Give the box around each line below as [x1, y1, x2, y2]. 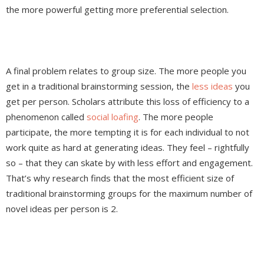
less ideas [192, 80, 233, 93]
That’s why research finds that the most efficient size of [6, 172, 234, 184]
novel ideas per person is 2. [6, 203, 118, 215]
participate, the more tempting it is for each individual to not [6, 126, 249, 138]
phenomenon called [6, 111, 87, 123]
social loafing [87, 111, 138, 123]
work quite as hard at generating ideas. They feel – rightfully [6, 141, 249, 154]
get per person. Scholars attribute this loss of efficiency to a [6, 95, 249, 108]
